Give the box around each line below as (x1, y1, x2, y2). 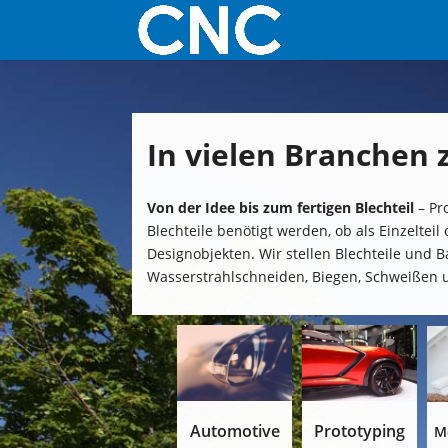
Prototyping (314, 420, 405, 443)
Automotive (189, 420, 280, 443)
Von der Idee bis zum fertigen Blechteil (147, 197, 418, 217)
